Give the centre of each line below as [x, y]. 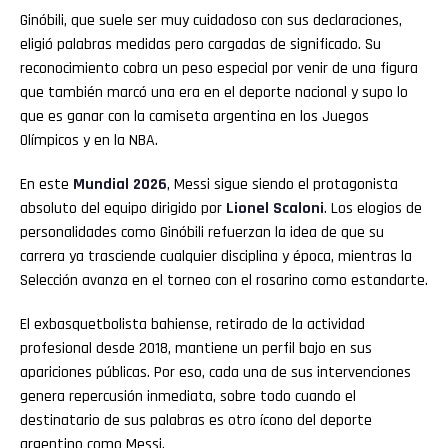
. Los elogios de [373, 209]
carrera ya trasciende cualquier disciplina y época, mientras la [216, 257]
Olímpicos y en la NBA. [89, 141]
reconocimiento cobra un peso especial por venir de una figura [219, 69]
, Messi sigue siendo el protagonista [282, 185]
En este [46, 185]
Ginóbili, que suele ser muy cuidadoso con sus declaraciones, [211, 21]
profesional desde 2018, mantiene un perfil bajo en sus [196, 349]
